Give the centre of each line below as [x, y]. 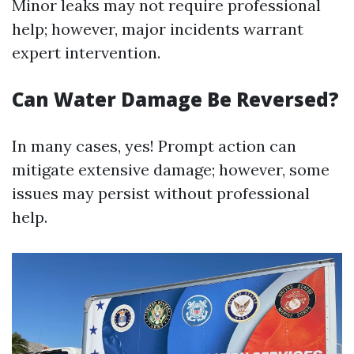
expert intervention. [86, 53]
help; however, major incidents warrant [158, 29]
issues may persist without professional [161, 193]
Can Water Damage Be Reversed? [175, 99]
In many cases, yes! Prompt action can [154, 146]
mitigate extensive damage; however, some [171, 169]
